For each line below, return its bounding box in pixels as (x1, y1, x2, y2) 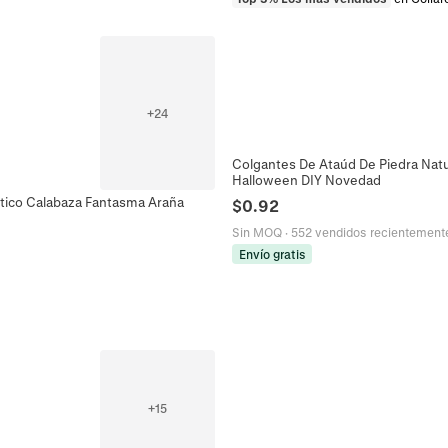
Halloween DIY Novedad (232, 171, 381, 187)
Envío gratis (238, 246, 306, 261)
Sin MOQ (232, 224, 282, 239)
